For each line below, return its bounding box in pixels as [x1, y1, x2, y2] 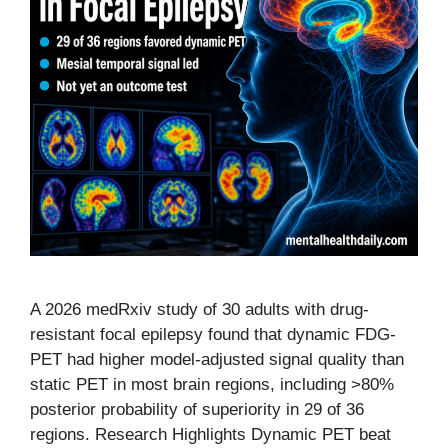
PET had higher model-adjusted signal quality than [30, 350, 404, 369]
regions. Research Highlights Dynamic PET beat [30, 425, 391, 444]
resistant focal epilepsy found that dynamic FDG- [30, 325, 396, 344]
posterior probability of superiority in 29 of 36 [30, 400, 364, 419]
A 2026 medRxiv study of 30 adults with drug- [30, 300, 369, 319]
